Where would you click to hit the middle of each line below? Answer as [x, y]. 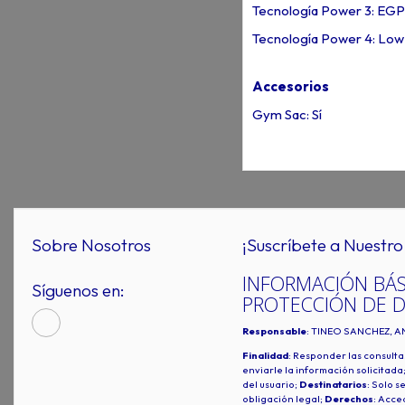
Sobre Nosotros [91, 245]
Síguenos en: [78, 290]
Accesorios [290, 86]
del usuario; [270, 384]
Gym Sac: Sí [287, 115]
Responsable [274, 331]
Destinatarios [333, 384]
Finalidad [265, 355]
